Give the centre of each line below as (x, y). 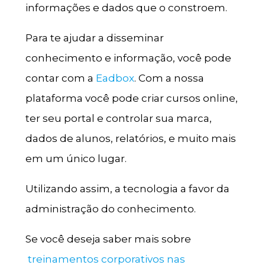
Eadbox (115, 78)
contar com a (60, 78)
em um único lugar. (76, 159)
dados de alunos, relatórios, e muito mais (130, 139)
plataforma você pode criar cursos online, (131, 98)
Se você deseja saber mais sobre (108, 239)
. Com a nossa (169, 78)
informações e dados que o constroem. (126, 8)
